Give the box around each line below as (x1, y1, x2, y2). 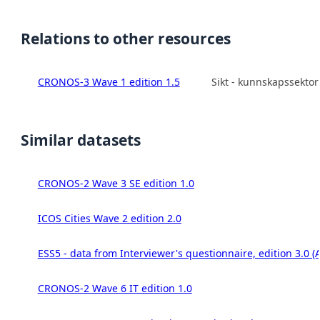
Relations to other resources (21, 28, 231, 49)
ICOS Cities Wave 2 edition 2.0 (37, 211, 181, 225)
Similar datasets (21, 129, 141, 150)
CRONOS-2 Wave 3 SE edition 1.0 (37, 176, 194, 190)
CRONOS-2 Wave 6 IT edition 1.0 (37, 281, 192, 295)
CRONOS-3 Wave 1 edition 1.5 (37, 74, 180, 89)
